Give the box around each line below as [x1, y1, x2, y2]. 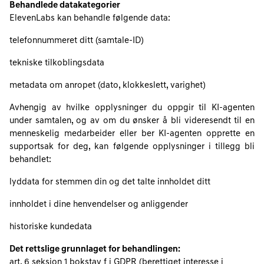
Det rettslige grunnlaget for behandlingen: [9, 245, 180, 254]
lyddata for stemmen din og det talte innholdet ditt [9, 178, 210, 187]
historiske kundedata [9, 223, 92, 232]
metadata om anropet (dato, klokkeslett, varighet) [9, 81, 206, 90]
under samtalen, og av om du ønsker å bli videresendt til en [9, 117, 255, 126]
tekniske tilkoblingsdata [9, 59, 104, 68]
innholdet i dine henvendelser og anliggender [9, 200, 188, 209]
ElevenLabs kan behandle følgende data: [9, 14, 170, 23]
